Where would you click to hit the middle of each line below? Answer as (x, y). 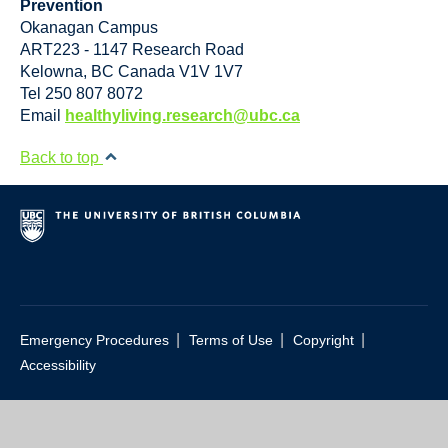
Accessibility (58, 365)
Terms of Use (231, 340)
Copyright (323, 340)
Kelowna (51, 71)
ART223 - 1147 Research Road (132, 49)
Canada (146, 71)
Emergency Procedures (94, 340)
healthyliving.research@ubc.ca (182, 115)
